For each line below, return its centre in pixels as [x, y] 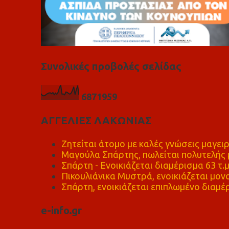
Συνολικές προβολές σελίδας [111, 66]
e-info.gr [61, 211]
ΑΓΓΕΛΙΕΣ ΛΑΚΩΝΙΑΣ [96, 120]
